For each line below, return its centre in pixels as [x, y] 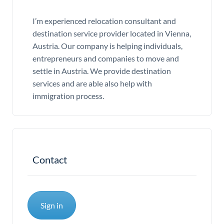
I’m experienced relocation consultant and [104, 20]
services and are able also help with [92, 83]
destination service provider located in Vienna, [112, 33]
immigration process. [68, 95]
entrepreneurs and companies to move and [106, 58]
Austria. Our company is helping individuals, [107, 45]
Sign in [52, 205]
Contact [50, 159]
